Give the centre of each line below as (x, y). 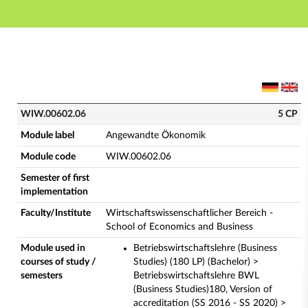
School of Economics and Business (179, 227)
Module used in (53, 248)
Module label (47, 135)
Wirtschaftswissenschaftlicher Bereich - (189, 213)
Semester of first (55, 178)
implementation (54, 192)
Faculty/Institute (56, 213)
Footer (134, 56)
